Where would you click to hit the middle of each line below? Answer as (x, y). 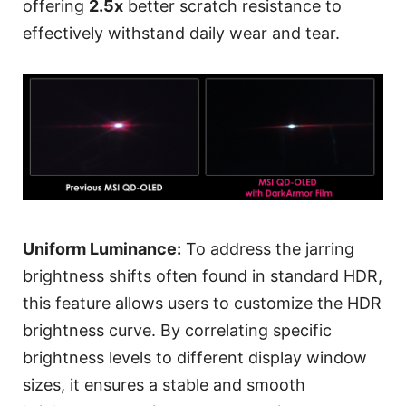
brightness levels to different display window (195, 358)
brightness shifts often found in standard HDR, (203, 276)
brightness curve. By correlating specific (177, 331)
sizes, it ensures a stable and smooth (164, 385)
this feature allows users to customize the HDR (202, 304)
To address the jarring (268, 249)
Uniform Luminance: (102, 249)
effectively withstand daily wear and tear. (181, 33)
